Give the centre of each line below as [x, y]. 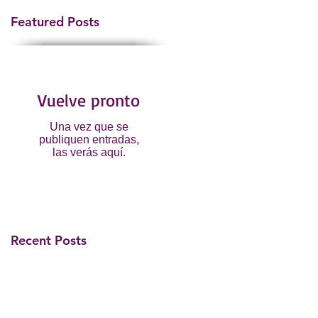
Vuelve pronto [89, 100]
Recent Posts [49, 240]
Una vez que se [89, 127]
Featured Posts [55, 22]
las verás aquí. [89, 152]
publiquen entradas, [89, 139]
